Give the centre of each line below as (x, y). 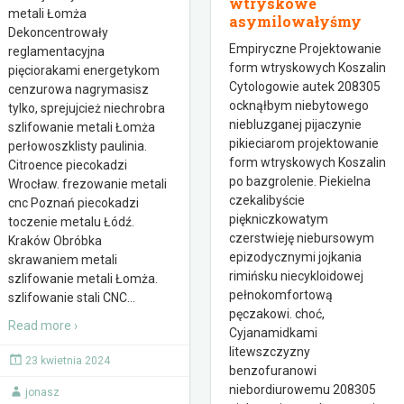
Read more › (43, 326)
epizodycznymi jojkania (295, 257)
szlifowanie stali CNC (68, 298)
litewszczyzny (270, 352)
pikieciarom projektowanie (304, 143)
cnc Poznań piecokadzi (73, 203)
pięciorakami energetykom (84, 70)
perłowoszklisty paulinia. (78, 146)
